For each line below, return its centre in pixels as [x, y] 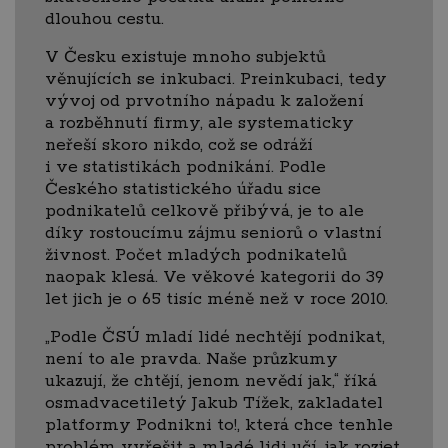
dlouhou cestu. [104, 18]
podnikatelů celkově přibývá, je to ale [204, 210]
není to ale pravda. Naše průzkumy [191, 358]
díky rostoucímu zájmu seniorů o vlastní [213, 232]
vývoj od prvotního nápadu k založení [204, 100]
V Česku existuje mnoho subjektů [185, 56]
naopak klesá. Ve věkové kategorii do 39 [214, 276]
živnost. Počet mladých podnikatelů [196, 254]
